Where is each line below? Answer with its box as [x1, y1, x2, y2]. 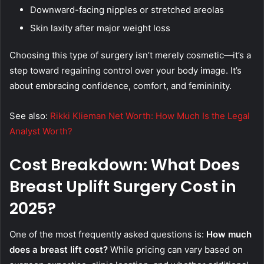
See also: [9, 110, 50, 121]
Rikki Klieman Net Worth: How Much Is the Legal [50, 110, 250, 121]
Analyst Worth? [9, 125, 72, 137]
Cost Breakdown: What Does [9, 153, 240, 176]
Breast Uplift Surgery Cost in [9, 175, 236, 197]
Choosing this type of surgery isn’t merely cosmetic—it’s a [9, 49, 251, 61]
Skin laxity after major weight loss [30, 22, 170, 34]
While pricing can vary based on [108, 244, 243, 256]
